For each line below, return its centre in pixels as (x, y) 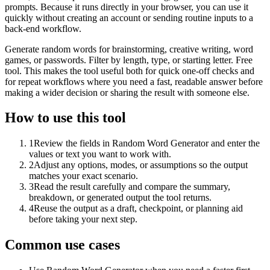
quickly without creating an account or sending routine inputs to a (129, 17)
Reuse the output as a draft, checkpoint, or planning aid (138, 209)
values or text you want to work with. (100, 154)
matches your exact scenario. (83, 176)
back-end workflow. (43, 28)
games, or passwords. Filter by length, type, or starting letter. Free (129, 60)
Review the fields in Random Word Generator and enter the (147, 143)
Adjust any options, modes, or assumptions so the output (141, 165)
